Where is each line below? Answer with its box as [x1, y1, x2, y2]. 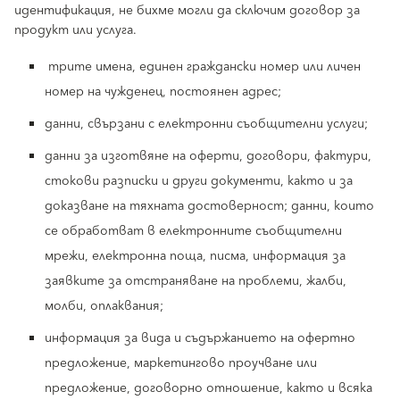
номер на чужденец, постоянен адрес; [45, 81, 281, 103]
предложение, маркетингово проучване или [45, 353, 317, 374]
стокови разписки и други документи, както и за [45, 171, 353, 192]
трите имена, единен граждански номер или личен [45, 56, 361, 78]
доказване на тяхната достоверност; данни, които [45, 196, 374, 217]
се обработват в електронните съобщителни [45, 221, 342, 242]
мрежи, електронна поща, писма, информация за [45, 246, 346, 267]
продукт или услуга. [14, 20, 137, 41]
